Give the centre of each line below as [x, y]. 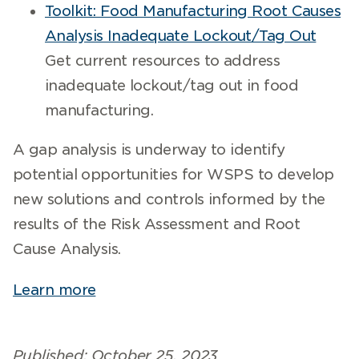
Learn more [54, 290]
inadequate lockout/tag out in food [171, 85]
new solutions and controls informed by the [169, 199]
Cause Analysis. [67, 249]
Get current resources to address [163, 61]
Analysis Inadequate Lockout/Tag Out [181, 36]
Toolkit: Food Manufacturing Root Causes [193, 11]
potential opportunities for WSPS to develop [173, 174]
